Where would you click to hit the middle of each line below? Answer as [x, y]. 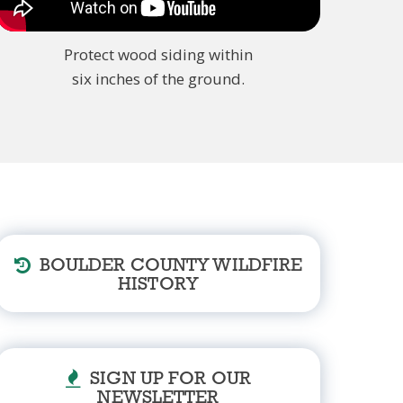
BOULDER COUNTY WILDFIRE [171, 265]
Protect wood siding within [158, 54]
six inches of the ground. [158, 78]
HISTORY [158, 284]
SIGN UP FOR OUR [170, 379]
